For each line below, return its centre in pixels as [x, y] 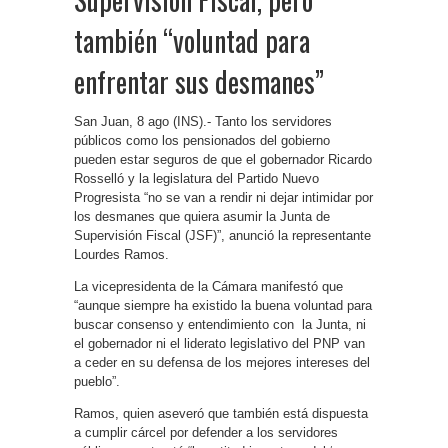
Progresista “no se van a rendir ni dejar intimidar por [223, 197]
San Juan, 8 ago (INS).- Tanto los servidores [203, 121]
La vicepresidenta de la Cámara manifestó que [208, 286]
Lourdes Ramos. [121, 254]
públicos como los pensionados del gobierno [202, 140]
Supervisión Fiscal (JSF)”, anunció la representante [222, 235]
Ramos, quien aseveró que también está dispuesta [221, 413]
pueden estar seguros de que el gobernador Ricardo [223, 159]
